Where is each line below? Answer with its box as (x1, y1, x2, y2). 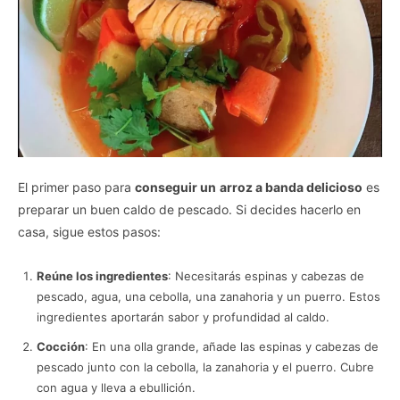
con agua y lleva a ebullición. (37, 379, 196, 395)
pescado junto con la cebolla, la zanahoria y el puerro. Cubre (37, 359, 374, 374)
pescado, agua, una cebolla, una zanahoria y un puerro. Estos (37, 288, 380, 304)
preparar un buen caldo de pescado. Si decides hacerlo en (18, 201, 361, 217)
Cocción (37, 338, 85, 354)
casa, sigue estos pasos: (18, 223, 161, 239)
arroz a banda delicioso (220, 179, 362, 195)
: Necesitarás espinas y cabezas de (168, 268, 364, 283)
